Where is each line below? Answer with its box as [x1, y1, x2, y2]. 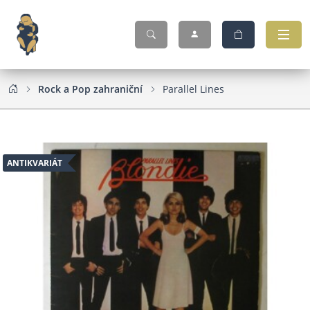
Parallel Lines [163, 82, 224, 95]
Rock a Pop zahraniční [38, 82, 143, 95]
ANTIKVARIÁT [6, 157, 62, 170]
